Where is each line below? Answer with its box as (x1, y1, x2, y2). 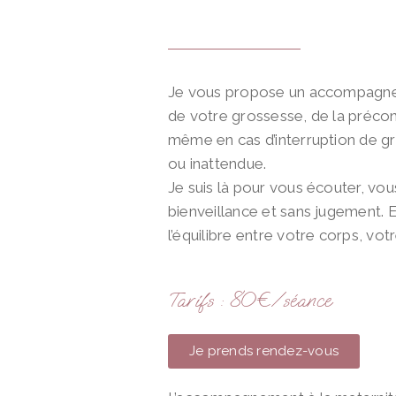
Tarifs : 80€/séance (168, 286, 331, 314)
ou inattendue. (168, 155, 270, 173)
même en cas (168, 131, 265, 149)
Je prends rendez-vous (189, 343, 339, 360)
